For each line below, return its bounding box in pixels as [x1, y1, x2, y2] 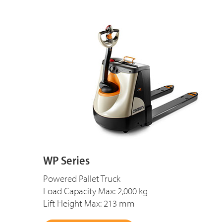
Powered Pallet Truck [43, 172, 120, 185]
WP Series [43, 153, 90, 168]
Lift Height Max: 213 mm [43, 197, 135, 210]
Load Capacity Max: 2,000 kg [43, 185, 150, 197]
